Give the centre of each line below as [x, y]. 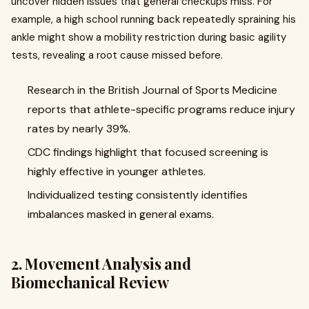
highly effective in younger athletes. [117, 171]
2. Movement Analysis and [101, 263]
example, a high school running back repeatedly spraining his [153, 19]
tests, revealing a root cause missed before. [117, 55]
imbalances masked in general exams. [121, 214]
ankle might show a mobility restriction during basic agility [149, 37]
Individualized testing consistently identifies [138, 195]
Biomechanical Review [90, 282]
